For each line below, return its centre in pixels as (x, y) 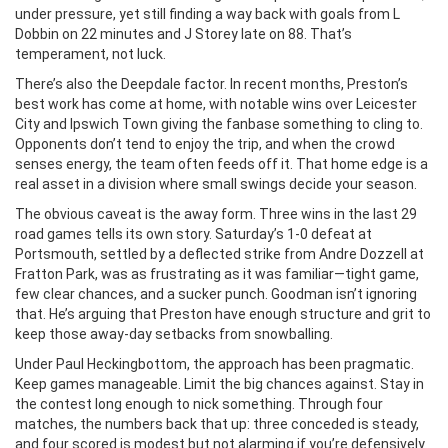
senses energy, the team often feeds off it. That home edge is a (221, 164)
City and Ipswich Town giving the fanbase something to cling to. (219, 124)
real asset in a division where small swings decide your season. (216, 184)
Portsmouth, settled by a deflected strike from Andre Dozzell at (219, 254)
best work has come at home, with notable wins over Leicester (216, 104)
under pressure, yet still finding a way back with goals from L (207, 14)
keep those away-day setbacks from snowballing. (174, 334)
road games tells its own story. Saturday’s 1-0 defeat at (193, 234)
